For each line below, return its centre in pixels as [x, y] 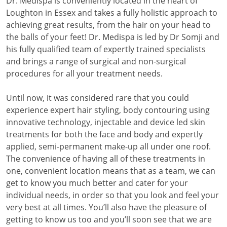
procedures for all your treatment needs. [84, 73]
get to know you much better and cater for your [97, 183]
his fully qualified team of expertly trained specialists [106, 49]
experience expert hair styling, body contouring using [108, 110]
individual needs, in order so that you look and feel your [112, 195]
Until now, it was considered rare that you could [98, 98]
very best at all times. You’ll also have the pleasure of [106, 207]
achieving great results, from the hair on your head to [108, 25]
